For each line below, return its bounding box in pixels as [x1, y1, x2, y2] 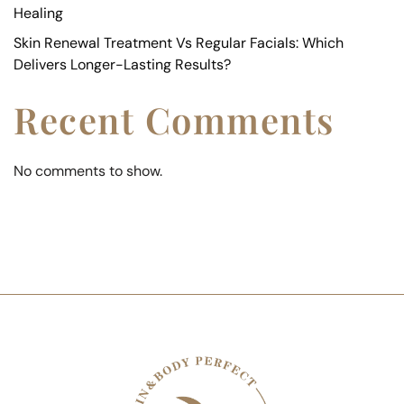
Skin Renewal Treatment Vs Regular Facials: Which [14, 33, 344, 53]
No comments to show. [14, 161, 162, 181]
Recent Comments [14, 96, 335, 144]
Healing [14, 3, 63, 23]
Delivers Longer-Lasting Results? [14, 55, 231, 75]
